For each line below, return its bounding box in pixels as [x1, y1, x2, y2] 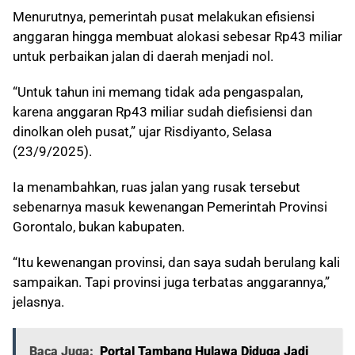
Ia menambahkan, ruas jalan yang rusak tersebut [13, 179, 300, 196]
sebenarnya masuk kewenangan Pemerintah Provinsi [13, 199, 327, 216]
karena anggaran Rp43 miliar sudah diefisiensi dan [13, 104, 312, 120]
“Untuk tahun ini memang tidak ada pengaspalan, [13, 84, 303, 101]
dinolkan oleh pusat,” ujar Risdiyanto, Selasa [13, 124, 272, 140]
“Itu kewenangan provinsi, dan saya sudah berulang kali [13, 254, 340, 271]
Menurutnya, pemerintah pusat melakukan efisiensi [13, 9, 315, 25]
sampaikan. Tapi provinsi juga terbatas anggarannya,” [13, 274, 330, 291]
